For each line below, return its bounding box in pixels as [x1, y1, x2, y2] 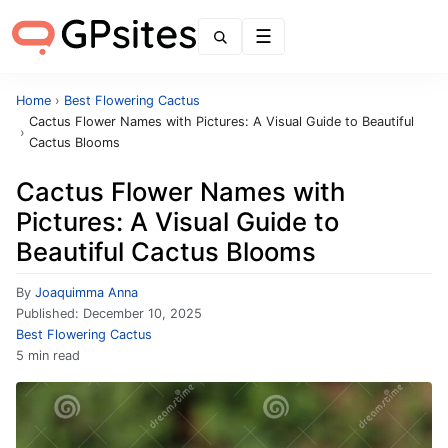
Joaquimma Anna [35, 285, 138, 300]
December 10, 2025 [83, 306, 202, 321]
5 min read [16, 348, 80, 363]
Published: [16, 306, 83, 321]
